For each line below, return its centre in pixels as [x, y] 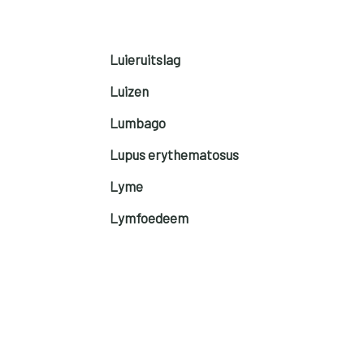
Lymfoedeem [149, 217]
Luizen [129, 91]
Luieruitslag [145, 59]
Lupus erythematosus [174, 154]
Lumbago [137, 122]
